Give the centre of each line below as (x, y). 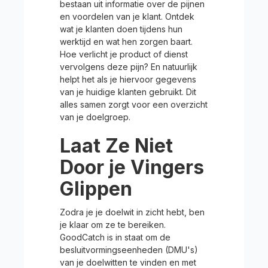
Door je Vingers (132, 167)
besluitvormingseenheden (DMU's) (129, 250)
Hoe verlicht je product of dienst (124, 54)
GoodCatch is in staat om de (115, 237)
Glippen (96, 189)
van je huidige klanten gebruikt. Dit (128, 92)
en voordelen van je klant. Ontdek (127, 16)
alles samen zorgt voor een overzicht (134, 104)
